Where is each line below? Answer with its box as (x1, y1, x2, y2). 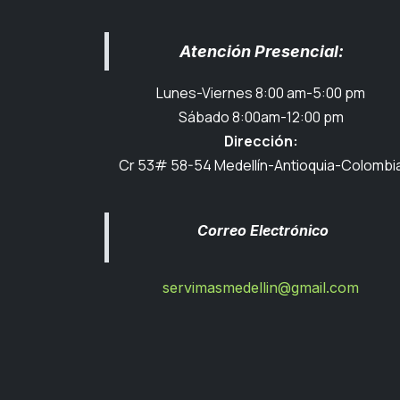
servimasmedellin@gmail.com (162, 279, 359, 296)
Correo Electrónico (197, 221, 329, 239)
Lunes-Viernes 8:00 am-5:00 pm (156, 83, 365, 103)
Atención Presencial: (179, 42, 347, 61)
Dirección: (223, 131, 298, 151)
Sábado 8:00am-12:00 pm (178, 107, 344, 127)
